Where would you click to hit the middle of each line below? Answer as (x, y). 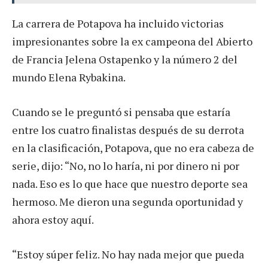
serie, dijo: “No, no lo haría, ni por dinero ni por (126, 165)
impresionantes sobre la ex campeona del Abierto (132, 42)
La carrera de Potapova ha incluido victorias (118, 24)
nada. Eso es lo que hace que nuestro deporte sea (130, 183)
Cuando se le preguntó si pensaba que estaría (121, 112)
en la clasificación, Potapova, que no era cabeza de (133, 147)
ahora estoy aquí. (53, 219)
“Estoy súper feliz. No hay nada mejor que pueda (128, 254)
